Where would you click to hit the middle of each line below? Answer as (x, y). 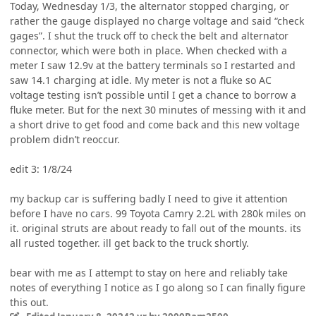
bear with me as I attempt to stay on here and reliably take (149, 273)
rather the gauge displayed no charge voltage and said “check (157, 21)
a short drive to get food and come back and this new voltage (155, 125)
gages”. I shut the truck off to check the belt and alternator (149, 36)
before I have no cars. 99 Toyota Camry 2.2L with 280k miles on (158, 214)
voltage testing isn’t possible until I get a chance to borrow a (153, 95)
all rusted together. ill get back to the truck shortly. (129, 243)
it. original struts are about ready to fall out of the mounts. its (156, 229)
